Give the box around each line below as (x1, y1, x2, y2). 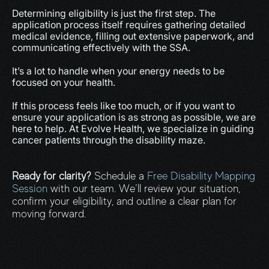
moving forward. (12, 208, 86, 220)
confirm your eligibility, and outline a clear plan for (12, 195, 237, 207)
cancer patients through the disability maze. (12, 134, 205, 146)
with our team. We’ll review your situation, (47, 183, 240, 195)
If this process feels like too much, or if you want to (12, 100, 235, 112)
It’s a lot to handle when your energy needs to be (12, 65, 225, 77)
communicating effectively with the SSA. (12, 41, 190, 53)
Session (12, 183, 47, 195)
